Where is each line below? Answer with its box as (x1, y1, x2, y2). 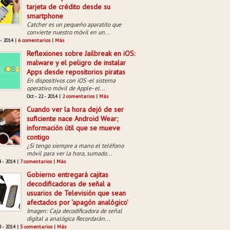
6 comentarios (18, 37, 50, 44)
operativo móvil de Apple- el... (27, 84, 105, 92)
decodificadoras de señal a (27, 179, 110, 188)
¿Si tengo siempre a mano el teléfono (27, 142, 124, 149)
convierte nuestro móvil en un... (27, 28, 110, 36)
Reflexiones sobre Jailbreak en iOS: (27, 49, 135, 58)
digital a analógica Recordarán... (27, 215, 110, 222)
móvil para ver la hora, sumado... (27, 149, 112, 157)
